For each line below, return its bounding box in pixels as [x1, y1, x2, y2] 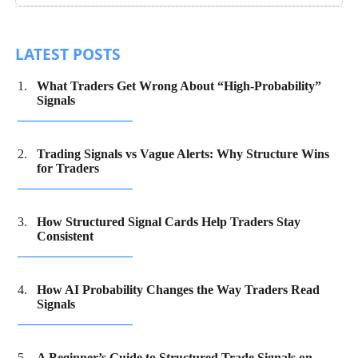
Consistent [37, 229, 94, 243]
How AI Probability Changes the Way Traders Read [37, 282, 320, 296]
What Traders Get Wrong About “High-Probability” [37, 78, 322, 93]
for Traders [37, 161, 100, 175]
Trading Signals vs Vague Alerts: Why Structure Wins [37, 146, 330, 161]
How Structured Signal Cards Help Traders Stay [37, 214, 301, 229]
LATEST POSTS [15, 42, 121, 65]
